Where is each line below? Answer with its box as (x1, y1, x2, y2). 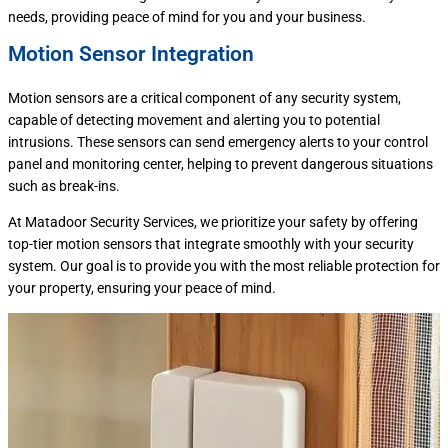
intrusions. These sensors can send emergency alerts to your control (8, 134, 428, 151)
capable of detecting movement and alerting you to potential (8, 112, 380, 129)
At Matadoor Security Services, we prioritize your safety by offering (8, 214, 418, 231)
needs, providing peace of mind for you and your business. (8, 8, 366, 25)
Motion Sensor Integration (8, 42, 254, 67)
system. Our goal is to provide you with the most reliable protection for (8, 258, 440, 275)
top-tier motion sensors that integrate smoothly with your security (8, 236, 414, 253)
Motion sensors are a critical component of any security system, (8, 90, 401, 107)
